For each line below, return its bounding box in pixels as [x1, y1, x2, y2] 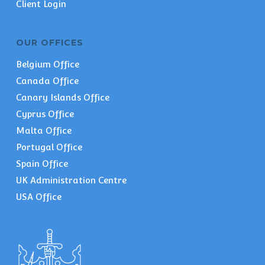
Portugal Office [15, 141, 82, 152]
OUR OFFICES [15, 37, 83, 48]
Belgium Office [15, 59, 79, 69]
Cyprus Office [15, 108, 74, 119]
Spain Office [15, 158, 68, 169]
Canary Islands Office [15, 92, 109, 102]
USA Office [15, 191, 62, 202]
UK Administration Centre [15, 174, 127, 185]
